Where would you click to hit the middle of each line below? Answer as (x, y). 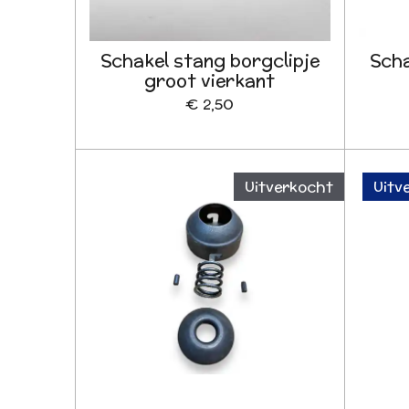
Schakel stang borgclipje (210, 61)
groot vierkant (210, 81)
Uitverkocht (288, 187)
